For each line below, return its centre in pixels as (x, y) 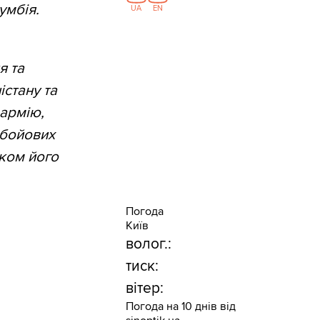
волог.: (148, 244)
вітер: (144, 289)
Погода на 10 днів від (180, 307)
